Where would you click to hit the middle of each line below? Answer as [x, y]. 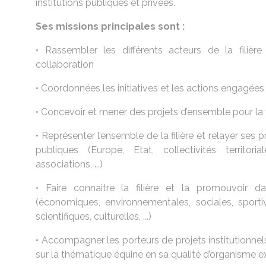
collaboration [65, 64]
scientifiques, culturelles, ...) [94, 216]
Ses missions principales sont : [110, 26]
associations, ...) [69, 164]
